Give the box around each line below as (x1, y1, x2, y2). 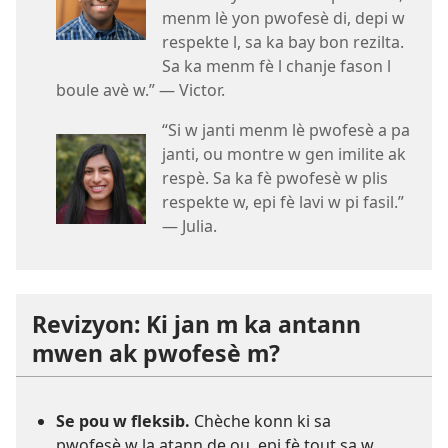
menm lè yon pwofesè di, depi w (162, 6, 405, 29)
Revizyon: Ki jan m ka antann (32, 307, 361, 340)
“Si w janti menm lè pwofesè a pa (162, 118, 410, 141)
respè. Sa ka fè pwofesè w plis (162, 166, 388, 189)
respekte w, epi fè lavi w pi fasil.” (162, 190, 404, 213)
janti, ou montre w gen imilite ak (162, 142, 406, 165)
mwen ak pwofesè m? (32, 336, 280, 369)
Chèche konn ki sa (190, 409, 331, 432)
